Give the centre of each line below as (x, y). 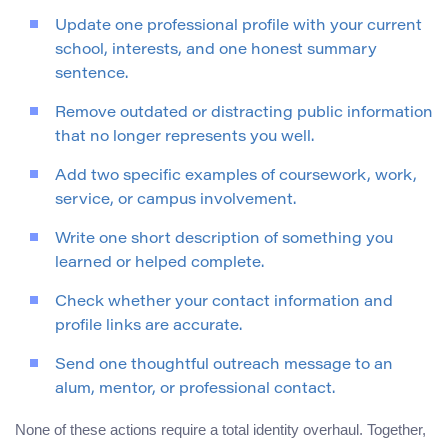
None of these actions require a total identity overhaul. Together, (220, 430)
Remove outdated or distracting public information (244, 114)
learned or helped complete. (159, 264)
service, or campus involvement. (175, 201)
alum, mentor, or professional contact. (195, 390)
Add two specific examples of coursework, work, (236, 177)
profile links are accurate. (148, 327)
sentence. (91, 75)
